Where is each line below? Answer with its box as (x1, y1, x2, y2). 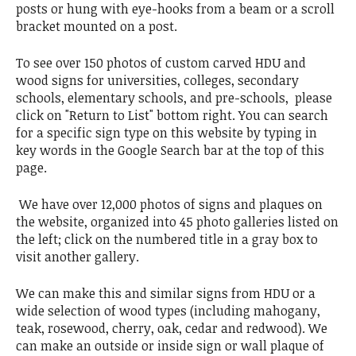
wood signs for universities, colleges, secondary (16, 71, 299, 89)
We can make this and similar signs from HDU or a (16, 284, 315, 302)
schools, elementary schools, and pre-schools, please (16, 88, 332, 106)
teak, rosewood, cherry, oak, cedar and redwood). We (16, 319, 327, 337)
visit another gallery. (16, 247, 139, 265)
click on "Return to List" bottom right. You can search (16, 106, 328, 124)
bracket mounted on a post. (16, 17, 177, 35)
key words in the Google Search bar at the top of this (16, 141, 324, 159)
